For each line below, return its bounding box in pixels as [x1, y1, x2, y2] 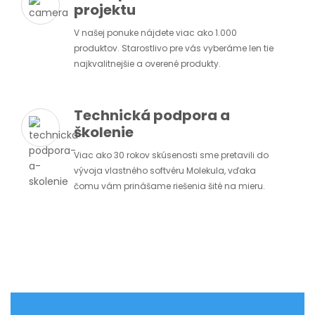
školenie [74, 122, 134, 143]
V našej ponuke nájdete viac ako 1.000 [74, 27, 237, 39]
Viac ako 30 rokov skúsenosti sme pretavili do [74, 149, 269, 162]
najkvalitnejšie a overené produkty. [74, 58, 221, 70]
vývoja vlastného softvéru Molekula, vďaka [74, 165, 256, 177]
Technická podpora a [74, 105, 230, 126]
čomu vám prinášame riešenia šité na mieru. [74, 180, 265, 193]
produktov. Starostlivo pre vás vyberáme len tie [74, 42, 274, 55]
